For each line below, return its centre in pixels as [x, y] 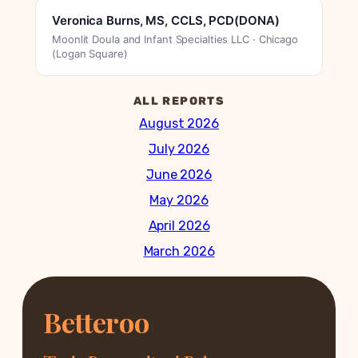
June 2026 [179, 175]
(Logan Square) [90, 54]
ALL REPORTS [179, 101]
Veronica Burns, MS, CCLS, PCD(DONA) [166, 21]
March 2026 [179, 252]
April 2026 [179, 226]
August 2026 [179, 124]
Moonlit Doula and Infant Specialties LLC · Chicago [175, 40]
